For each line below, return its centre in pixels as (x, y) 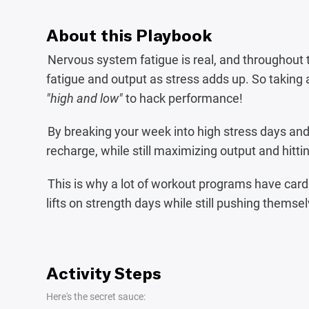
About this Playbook (130, 35)
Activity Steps (104, 273)
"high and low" (85, 98)
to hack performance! (183, 98)
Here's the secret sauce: (96, 297)
